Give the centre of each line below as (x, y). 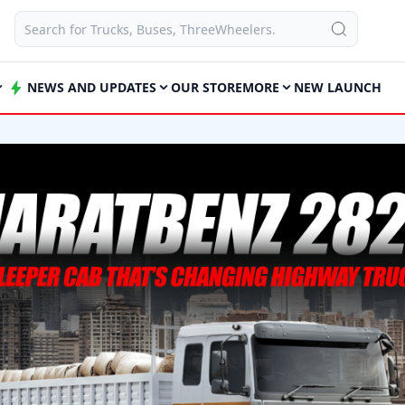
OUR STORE (207, 87)
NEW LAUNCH (338, 87)
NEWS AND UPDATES (92, 87)
